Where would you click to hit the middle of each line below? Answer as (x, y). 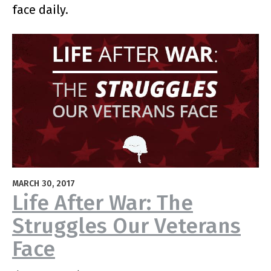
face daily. (40, 10)
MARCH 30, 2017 (44, 183)
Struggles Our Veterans (126, 225)
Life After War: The (103, 202)
